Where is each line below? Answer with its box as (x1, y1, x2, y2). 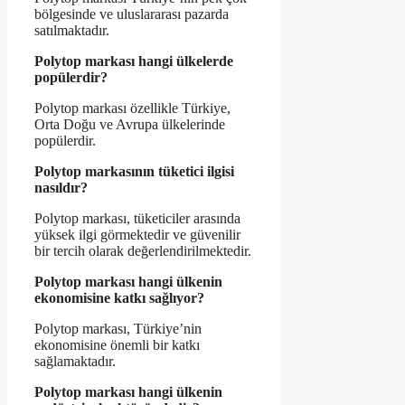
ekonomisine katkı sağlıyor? (34, 290, 204, 306)
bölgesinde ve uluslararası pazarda (34, 6, 229, 23)
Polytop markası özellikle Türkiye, (34, 100, 231, 117)
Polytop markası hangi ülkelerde (34, 53, 233, 70)
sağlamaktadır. (34, 353, 116, 370)
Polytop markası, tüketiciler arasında (34, 211, 240, 227)
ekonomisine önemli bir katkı (34, 337, 200, 353)
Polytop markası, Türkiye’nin (34, 321, 202, 337)
